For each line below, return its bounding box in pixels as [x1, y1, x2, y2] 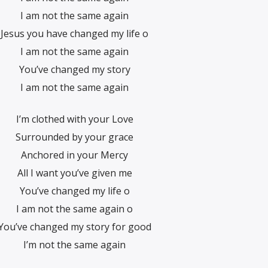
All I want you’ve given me [17, 166, 132, 179]
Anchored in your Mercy [21, 148, 128, 162]
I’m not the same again [23, 237, 126, 251]
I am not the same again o [16, 202, 133, 215]
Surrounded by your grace [16, 130, 133, 144]
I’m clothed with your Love [16, 112, 133, 126]
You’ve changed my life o [19, 184, 130, 197]
